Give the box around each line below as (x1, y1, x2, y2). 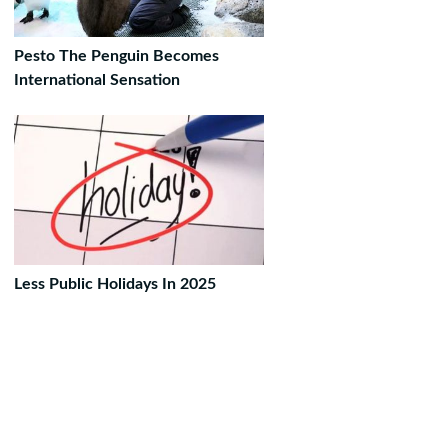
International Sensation (14, 72, 180, 88)
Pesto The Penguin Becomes (14, 48, 219, 64)
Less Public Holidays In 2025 (14, 276, 216, 292)
